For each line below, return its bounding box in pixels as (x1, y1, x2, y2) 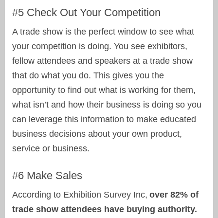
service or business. (12, 144, 90, 154)
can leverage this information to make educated (12, 114, 196, 125)
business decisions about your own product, (12, 129, 182, 139)
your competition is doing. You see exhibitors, (12, 41, 187, 52)
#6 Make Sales (12, 169, 82, 182)
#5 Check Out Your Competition (12, 6, 161, 19)
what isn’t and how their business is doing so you (12, 100, 201, 110)
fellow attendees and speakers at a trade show (12, 56, 193, 66)
